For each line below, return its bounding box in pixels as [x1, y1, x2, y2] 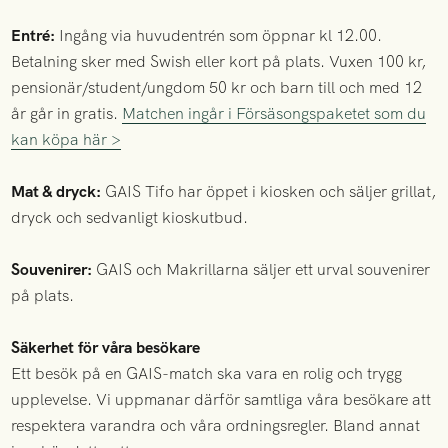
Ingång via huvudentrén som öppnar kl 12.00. [59, 24, 383, 46]
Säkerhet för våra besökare [11, 336, 201, 358]
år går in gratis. [11, 102, 123, 124]
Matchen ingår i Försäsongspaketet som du [122, 102, 427, 124]
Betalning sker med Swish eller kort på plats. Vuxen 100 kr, [11, 50, 427, 72]
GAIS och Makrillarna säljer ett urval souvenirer [96, 258, 431, 280]
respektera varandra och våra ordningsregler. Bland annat [11, 414, 421, 436]
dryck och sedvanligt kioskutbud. [11, 206, 249, 228]
